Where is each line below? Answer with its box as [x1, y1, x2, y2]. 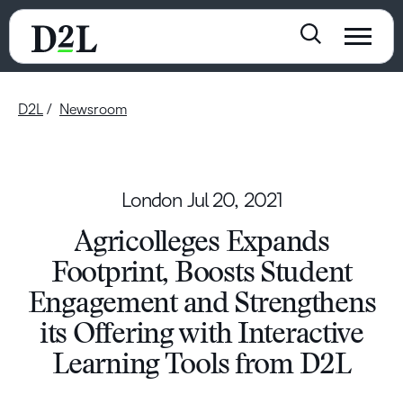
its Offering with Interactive [40, 321, 363, 351]
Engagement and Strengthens [27, 291, 376, 320]
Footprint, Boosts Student [51, 260, 352, 290]
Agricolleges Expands [74, 229, 329, 259]
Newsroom [59, 102, 127, 117]
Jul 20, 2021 [186, 190, 282, 211]
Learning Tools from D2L [52, 352, 351, 381]
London [121, 190, 187, 211]
